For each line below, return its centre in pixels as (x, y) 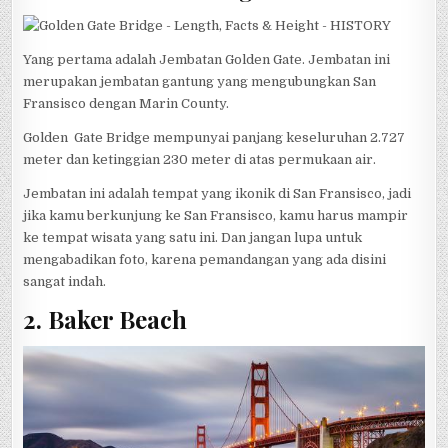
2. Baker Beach (105, 319)
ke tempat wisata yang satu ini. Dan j (138, 237)
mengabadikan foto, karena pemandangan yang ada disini (205, 259)
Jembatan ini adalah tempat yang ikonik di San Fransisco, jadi (217, 193)
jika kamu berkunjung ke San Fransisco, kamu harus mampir (216, 215)
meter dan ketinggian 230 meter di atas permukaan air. (200, 159)
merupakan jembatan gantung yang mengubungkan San (200, 81)
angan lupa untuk (308, 237)
